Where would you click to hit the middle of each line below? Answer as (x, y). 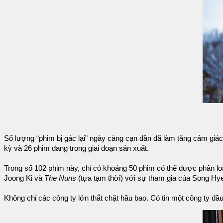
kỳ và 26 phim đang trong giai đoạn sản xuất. (76, 148)
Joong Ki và (24, 178)
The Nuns (60, 178)
